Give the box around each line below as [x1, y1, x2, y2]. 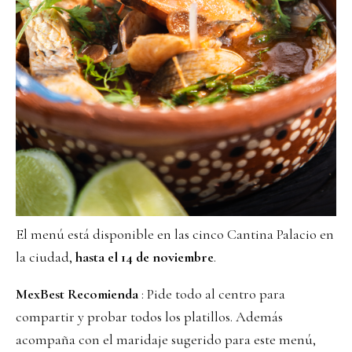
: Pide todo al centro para [138, 285, 285, 302]
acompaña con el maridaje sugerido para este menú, [16, 331, 316, 348]
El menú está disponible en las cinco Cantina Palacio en [16, 225, 334, 243]
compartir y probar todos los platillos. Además [16, 308, 283, 325]
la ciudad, [16, 248, 75, 266]
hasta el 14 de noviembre [75, 248, 214, 266]
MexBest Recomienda [16, 285, 138, 302]
